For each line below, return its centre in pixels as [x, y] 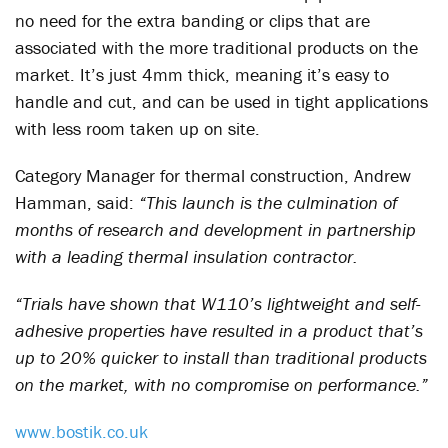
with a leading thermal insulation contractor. [186, 256]
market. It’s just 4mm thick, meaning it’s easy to [202, 74]
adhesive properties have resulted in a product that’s [219, 330]
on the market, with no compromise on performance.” [221, 384]
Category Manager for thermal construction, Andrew [213, 175]
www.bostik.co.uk [81, 431]
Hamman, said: [77, 202]
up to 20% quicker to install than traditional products [221, 357]
